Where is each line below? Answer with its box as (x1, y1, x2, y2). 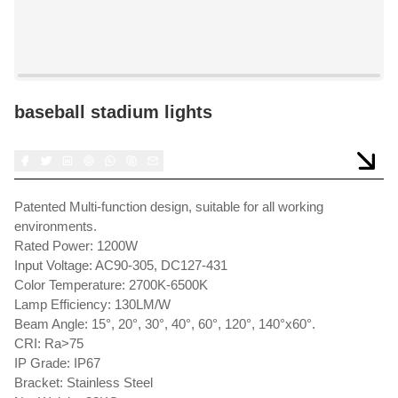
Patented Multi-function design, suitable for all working (14, 199, 323, 214)
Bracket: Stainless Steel (14, 375, 153, 390)
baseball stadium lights (14, 102, 212, 122)
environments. (14, 219, 97, 234)
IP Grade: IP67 (14, 355, 100, 370)
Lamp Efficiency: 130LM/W (14, 297, 171, 312)
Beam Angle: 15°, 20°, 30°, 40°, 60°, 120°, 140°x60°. (14, 316, 315, 331)
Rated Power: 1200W (14, 238, 138, 253)
